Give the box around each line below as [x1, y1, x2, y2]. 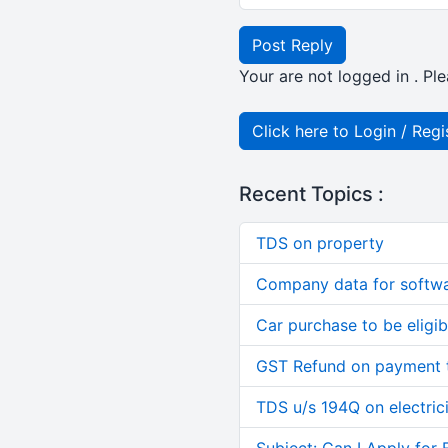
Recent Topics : [238, 182, 384, 206]
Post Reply [251, 35, 333, 55]
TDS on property [255, 233, 384, 253]
